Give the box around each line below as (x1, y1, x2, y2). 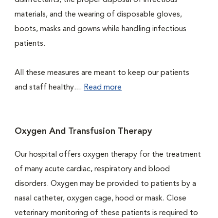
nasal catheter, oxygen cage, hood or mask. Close (15, 195, 186, 202)
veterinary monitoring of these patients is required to (15, 209, 198, 217)
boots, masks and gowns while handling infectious (15, 25, 186, 33)
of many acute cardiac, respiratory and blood (15, 165, 170, 173)
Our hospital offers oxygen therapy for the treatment (15, 151, 201, 159)
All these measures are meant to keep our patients (15, 69, 189, 77)
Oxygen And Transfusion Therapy (15, 127, 152, 136)
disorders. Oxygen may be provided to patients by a (15, 180, 196, 188)
